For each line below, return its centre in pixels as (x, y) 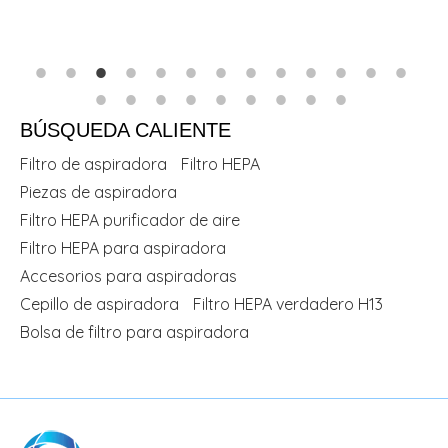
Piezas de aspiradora (98, 192)
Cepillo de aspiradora (99, 304)
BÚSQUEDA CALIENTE (125, 130)
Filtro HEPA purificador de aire (130, 220)
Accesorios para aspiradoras (128, 276)
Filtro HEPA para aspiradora (123, 248)
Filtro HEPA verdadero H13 (288, 304)
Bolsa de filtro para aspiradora (134, 332)
